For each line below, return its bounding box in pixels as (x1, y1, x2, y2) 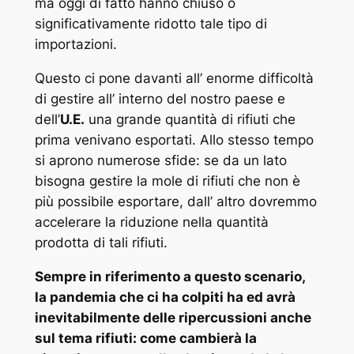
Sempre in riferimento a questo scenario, (34, 269, 305, 285)
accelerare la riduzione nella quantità (34, 214, 269, 231)
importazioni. (34, 36, 117, 53)
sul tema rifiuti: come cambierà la (34, 330, 257, 347)
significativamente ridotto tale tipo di (34, 16, 267, 32)
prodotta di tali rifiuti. (34, 235, 168, 251)
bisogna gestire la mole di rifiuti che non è (34, 173, 300, 190)
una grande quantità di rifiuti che (84, 111, 296, 128)
